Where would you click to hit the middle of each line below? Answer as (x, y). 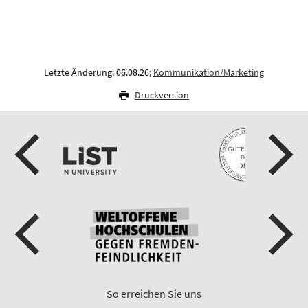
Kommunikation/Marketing (209, 73)
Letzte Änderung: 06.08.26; (99, 73)
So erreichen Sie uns (154, 294)
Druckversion (162, 95)
